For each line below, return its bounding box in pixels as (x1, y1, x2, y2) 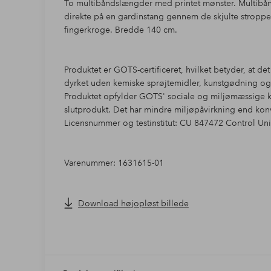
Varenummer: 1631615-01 (64, 157, 164, 169)
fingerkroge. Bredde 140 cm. (64, 24, 177, 36)
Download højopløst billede (77, 198, 189, 209)
